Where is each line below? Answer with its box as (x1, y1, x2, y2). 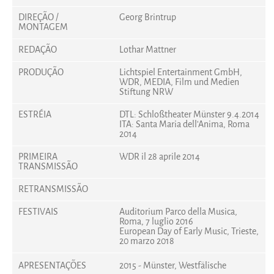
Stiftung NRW (119, 86, 173, 98)
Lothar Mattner (119, 43, 176, 56)
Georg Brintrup (119, 11, 176, 23)
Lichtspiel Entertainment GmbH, (119, 66, 242, 78)
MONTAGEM (18, 21, 68, 33)
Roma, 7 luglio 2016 (119, 215, 193, 228)
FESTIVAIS (18, 206, 58, 218)
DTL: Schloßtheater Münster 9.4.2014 (119, 108, 259, 120)
